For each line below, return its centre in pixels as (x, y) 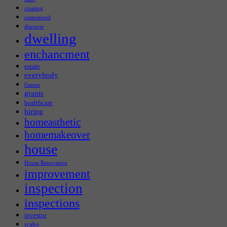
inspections (52, 203)
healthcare (39, 103)
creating (34, 9)
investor (35, 215)
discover (34, 27)
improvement (57, 174)
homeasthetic (52, 122)
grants (34, 93)
